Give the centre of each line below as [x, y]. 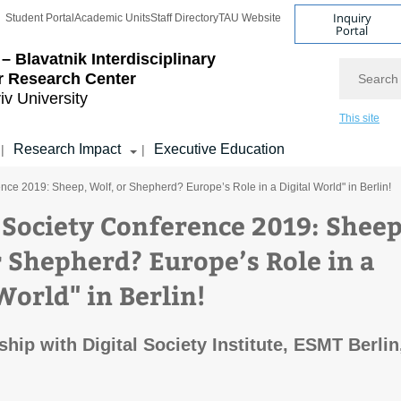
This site [359, 118]
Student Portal [40, 18]
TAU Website [250, 18]
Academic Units [112, 18]
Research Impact [67, 149]
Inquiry [352, 17]
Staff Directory [184, 18]
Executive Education [219, 149]
